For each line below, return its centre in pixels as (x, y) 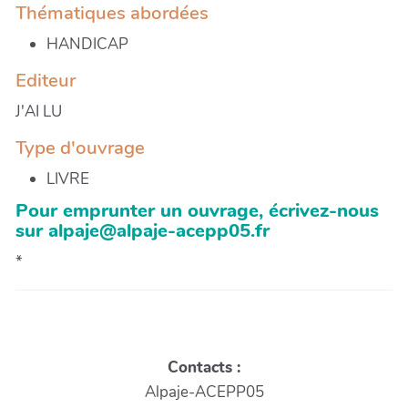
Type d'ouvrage (80, 147)
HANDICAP (87, 44)
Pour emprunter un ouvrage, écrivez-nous (197, 210)
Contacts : (204, 367)
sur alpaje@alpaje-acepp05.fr (143, 230)
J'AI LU (39, 111)
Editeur (46, 80)
